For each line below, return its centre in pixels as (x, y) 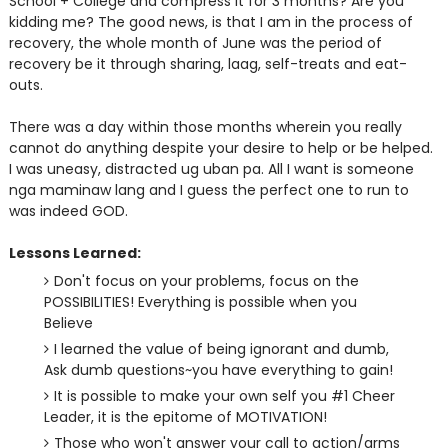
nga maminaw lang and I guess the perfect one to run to (208, 190)
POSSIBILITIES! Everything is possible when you (200, 302)
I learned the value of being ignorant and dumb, (221, 349)
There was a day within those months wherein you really (205, 127)
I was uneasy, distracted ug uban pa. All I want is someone (211, 169)
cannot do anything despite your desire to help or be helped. (220, 148)
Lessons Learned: (74, 253)
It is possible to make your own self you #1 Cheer (224, 396)
